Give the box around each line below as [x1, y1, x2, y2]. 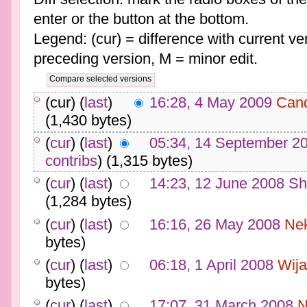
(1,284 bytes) [45, 193, 132, 210]
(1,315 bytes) [106, 152, 193, 170]
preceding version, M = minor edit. [33, 50, 258, 68]
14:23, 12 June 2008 [149, 175, 284, 193]
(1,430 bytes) [45, 111, 132, 129]
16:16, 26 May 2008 [149, 215, 280, 233]
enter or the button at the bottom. [33, 10, 249, 28]
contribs [45, 152, 97, 170]
